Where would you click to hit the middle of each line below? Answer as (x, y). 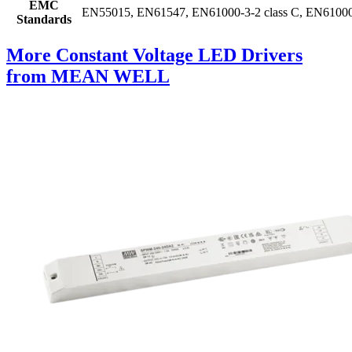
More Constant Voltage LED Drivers (154, 55)
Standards (44, 20)
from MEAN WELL (88, 77)
